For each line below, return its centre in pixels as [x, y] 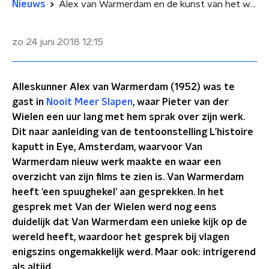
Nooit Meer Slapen [89, 102]
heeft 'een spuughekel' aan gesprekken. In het [118, 192]
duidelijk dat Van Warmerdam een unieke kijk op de [130, 222]
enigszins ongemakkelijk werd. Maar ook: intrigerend [134, 252]
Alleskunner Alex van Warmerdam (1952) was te [123, 87]
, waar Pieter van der [181, 102]
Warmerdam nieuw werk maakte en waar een [116, 162]
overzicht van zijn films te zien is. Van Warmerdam [128, 177]
